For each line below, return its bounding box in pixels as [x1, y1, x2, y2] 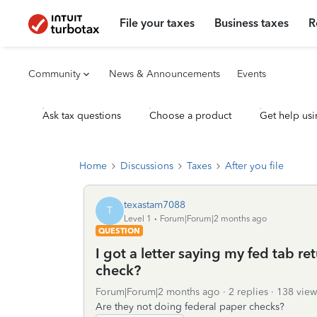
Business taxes [214, 16, 289, 30]
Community [28, 68, 81, 80]
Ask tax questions [42, 110, 121, 122]
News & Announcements [109, 68, 220, 80]
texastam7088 [124, 198, 185, 211]
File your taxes [120, 16, 195, 30]
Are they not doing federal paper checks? [96, 301, 284, 313]
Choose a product [149, 110, 231, 122]
